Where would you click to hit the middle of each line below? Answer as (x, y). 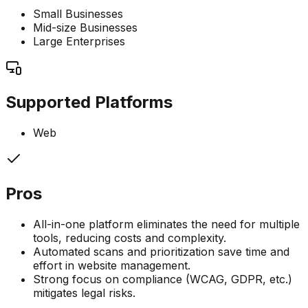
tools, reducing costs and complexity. (130, 238)
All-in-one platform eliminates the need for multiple (166, 224)
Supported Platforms (89, 102)
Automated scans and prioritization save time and (161, 251)
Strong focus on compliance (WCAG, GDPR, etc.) (163, 279)
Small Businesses (78, 14)
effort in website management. (112, 265)
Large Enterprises (79, 42)
